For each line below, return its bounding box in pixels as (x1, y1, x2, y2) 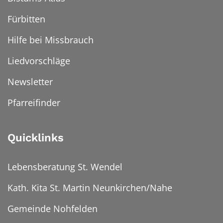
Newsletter (7, 75, 53, 88)
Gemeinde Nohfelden (7, 202, 98, 215)
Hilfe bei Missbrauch (7, 33, 94, 46)
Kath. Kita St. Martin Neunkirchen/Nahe (7, 181, 172, 194)
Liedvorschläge (7, 54, 70, 67)
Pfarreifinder (7, 96, 60, 109)
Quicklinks (7, 131, 64, 144)
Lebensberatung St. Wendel (7, 160, 122, 173)
